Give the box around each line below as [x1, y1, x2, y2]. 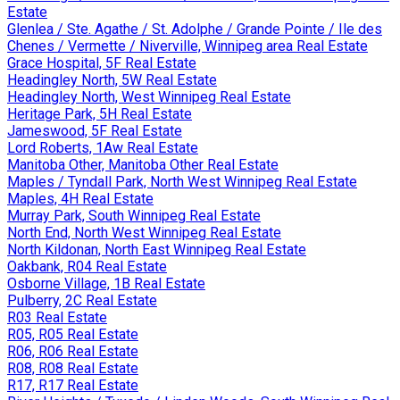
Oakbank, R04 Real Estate [7, 257, 167, 275]
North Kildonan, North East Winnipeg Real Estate [7, 240, 306, 258]
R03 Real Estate [7, 308, 107, 326]
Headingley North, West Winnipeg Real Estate [7, 87, 291, 105]
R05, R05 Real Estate [7, 325, 138, 343]
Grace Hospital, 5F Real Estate [7, 54, 196, 71]
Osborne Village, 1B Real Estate [7, 274, 205, 292]
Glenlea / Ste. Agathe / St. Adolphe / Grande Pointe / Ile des [7, 20, 382, 37]
